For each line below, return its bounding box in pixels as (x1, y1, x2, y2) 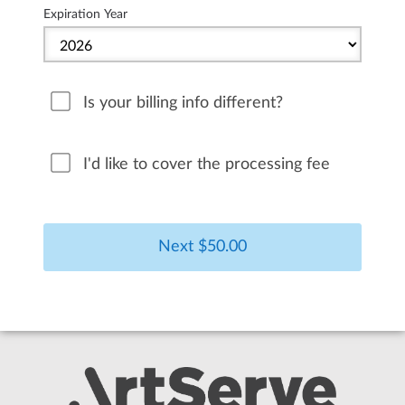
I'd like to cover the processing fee (83, 156, 330, 173)
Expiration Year (43, 7, 127, 22)
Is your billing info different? (83, 95, 283, 111)
